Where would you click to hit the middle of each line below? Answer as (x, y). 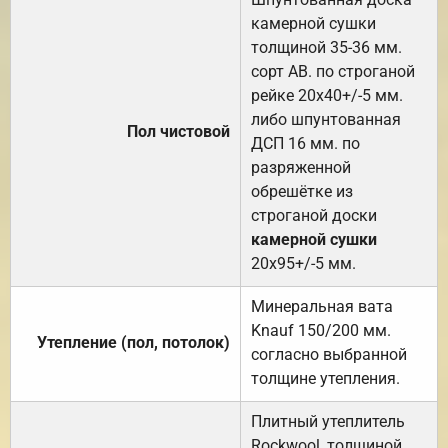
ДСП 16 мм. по (305, 143)
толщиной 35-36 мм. (326, 47)
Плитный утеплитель (328, 421)
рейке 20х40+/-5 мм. (327, 95)
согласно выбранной (329, 354)
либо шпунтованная (326, 119)
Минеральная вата (322, 306)
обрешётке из (302, 191)
